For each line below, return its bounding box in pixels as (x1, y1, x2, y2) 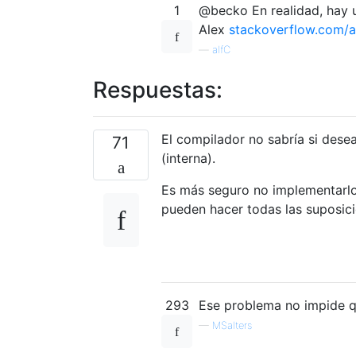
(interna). (161, 149, 215, 166)
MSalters (212, 319, 252, 331)
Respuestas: (93, 75, 222, 103)
